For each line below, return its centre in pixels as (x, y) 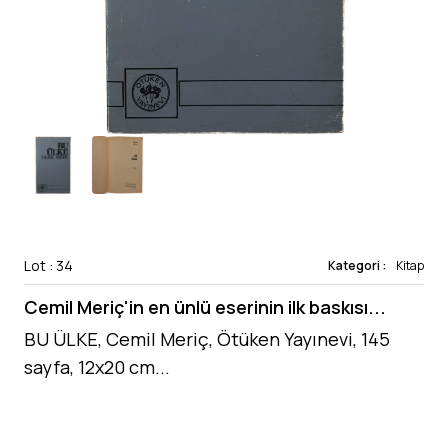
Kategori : (358, 265)
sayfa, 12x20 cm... (97, 367)
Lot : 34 (48, 265)
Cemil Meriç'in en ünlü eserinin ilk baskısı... (205, 307)
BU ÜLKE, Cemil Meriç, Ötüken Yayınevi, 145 (207, 339)
